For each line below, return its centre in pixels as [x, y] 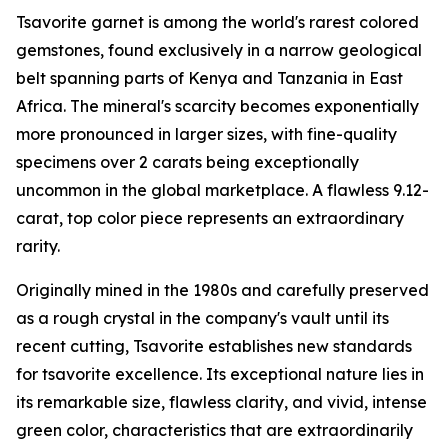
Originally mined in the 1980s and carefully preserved [222, 290]
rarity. [38, 246]
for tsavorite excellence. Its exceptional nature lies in [220, 374]
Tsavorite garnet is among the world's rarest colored [217, 22]
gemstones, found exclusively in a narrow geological [219, 50]
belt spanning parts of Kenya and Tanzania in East [209, 78]
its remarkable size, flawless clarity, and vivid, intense [221, 402]
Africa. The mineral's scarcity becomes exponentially [217, 106]
